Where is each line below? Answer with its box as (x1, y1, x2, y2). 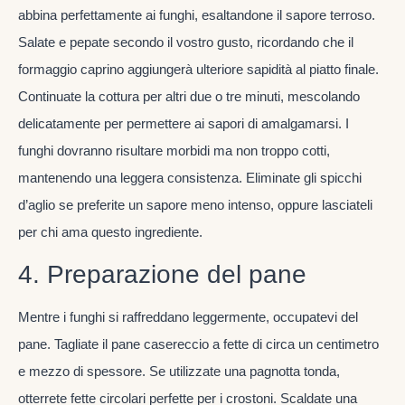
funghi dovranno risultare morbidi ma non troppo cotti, (18, 143, 330, 159)
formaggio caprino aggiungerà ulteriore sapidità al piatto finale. (18, 61, 379, 78)
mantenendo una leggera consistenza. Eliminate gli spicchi (18, 170, 362, 186)
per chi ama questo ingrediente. (18, 224, 202, 240)
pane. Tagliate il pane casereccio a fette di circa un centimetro (18, 335, 379, 352)
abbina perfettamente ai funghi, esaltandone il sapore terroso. (18, 7, 375, 24)
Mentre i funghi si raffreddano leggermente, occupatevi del (18, 308, 358, 325)
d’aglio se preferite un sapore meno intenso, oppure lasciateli (18, 197, 372, 213)
